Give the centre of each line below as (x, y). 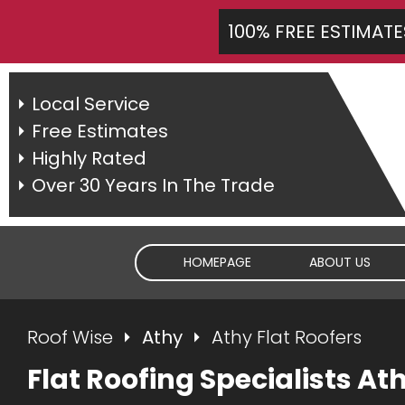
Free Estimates (100, 131)
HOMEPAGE (217, 262)
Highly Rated (89, 158)
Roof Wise (70, 337)
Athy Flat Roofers (287, 337)
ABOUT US (340, 262)
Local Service (91, 104)
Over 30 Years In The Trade (153, 185)
